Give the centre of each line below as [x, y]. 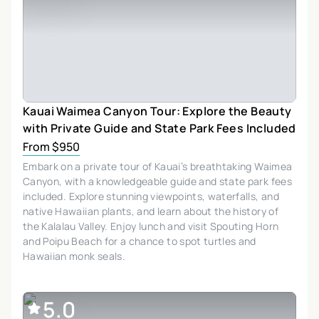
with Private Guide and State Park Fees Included [159, 128]
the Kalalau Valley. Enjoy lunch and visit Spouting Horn [151, 226]
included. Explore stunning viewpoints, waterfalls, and [151, 196]
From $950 [51, 146]
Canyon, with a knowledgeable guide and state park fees [157, 181]
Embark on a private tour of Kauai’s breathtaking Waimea [158, 166]
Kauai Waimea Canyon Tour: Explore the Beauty [157, 111]
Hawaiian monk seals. [74, 256]
